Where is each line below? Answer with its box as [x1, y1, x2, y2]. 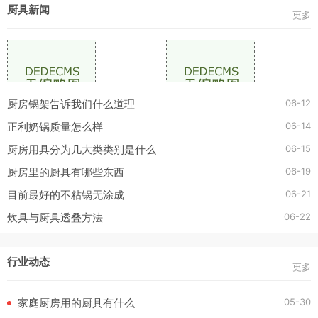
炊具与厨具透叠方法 [7, 212, 103, 224]
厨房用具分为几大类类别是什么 [7, 143, 156, 155]
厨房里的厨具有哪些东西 [7, 166, 124, 178]
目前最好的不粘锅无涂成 [7, 189, 124, 201]
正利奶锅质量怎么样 [7, 121, 103, 133]
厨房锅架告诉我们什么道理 [7, 98, 135, 110]
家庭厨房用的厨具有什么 [18, 297, 135, 309]
